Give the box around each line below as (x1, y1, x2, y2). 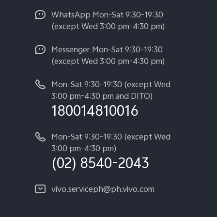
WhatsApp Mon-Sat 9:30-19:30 (51, 9, 163, 23)
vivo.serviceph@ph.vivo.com (51, 183, 155, 197)
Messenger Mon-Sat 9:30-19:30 (51, 44, 163, 58)
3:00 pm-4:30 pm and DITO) (51, 90, 153, 104)
